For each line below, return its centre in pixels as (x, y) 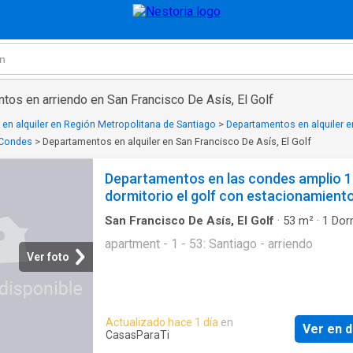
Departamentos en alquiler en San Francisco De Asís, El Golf (177, 141)
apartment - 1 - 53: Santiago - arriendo (209, 243)
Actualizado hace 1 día (162, 323)
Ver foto (48, 256)
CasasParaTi (137, 335)
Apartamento (141, 234)
